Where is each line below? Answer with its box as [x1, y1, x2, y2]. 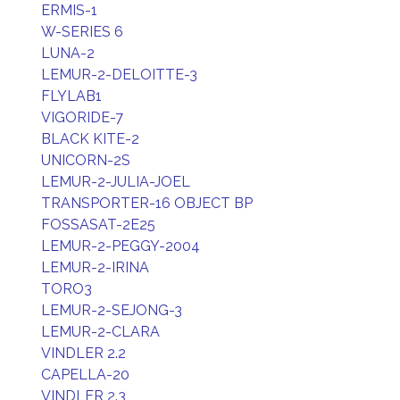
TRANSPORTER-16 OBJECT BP [41, 195, 253, 212]
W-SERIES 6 [41, 23, 123, 40]
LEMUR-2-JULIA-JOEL [41, 173, 190, 190]
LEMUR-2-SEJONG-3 [41, 302, 182, 319]
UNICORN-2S [41, 152, 130, 169]
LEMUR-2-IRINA [41, 259, 149, 276]
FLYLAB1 [41, 87, 102, 104]
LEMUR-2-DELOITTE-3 [41, 66, 197, 83]
